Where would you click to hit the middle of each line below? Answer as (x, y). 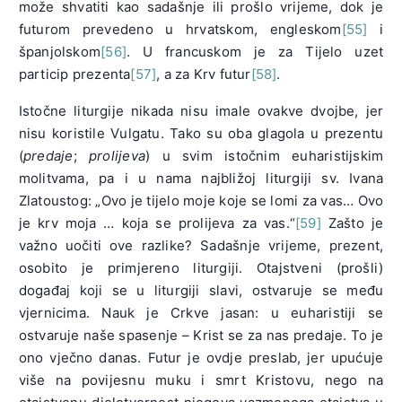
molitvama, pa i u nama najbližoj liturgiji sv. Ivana (201, 179)
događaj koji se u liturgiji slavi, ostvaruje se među (201, 291)
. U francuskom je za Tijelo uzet (255, 52)
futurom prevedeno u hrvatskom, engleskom (180, 30)
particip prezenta (74, 74)
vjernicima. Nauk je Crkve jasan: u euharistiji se (201, 313)
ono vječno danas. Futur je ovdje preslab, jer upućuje (201, 358)
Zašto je (352, 223)
